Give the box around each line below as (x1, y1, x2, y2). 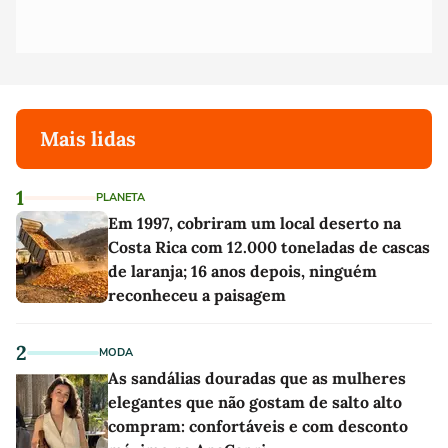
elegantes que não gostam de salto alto (108, 391, 402, 412)
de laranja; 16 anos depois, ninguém (108, 260, 377, 281)
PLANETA (96, 189, 145, 205)
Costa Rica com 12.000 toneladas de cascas (108, 236, 430, 257)
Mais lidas (40, 125, 136, 151)
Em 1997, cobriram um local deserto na (108, 212, 401, 233)
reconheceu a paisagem (108, 284, 286, 305)
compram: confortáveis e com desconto (108, 415, 408, 436)
